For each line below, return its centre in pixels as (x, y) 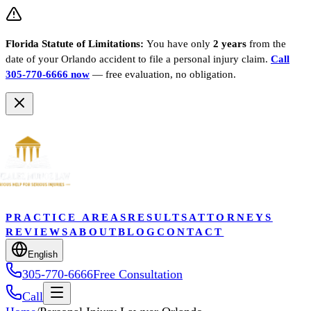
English (43, 254)
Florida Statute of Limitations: (76, 43)
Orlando (77, 59)
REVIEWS (38, 231)
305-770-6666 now (48, 74)
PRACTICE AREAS (67, 217)
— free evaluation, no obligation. (164, 74)
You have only (178, 43)
